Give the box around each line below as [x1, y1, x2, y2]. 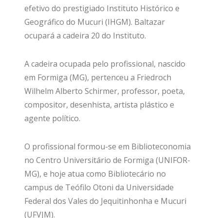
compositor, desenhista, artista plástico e [24, 99, 174, 110]
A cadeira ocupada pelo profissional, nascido [24, 58, 185, 69]
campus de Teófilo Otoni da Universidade [24, 182, 174, 193]
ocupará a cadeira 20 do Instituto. [24, 30, 148, 41]
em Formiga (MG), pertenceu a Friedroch [24, 72, 171, 83]
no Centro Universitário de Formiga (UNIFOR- [24, 155, 190, 165]
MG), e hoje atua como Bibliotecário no [24, 168, 166, 179]
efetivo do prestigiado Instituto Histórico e [24, 3, 180, 14]
